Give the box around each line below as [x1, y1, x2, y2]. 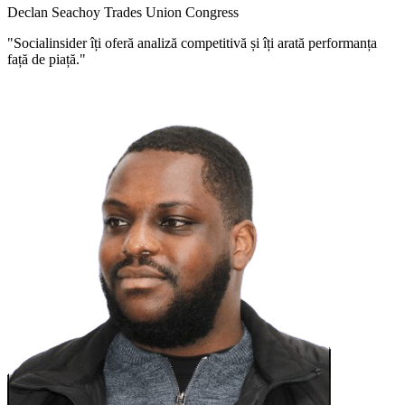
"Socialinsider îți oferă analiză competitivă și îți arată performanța [7, 35, 377, 52]
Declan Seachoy [7, 5, 104, 21]
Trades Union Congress [104, 5, 239, 21]
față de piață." [7, 52, 86, 68]
